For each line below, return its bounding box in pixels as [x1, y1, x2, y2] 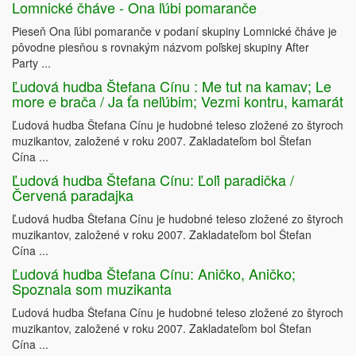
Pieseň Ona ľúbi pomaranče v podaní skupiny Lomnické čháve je [12, 23, 337, 40]
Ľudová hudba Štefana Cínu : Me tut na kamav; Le [12, 75, 331, 97]
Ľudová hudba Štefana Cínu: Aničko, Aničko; [12, 263, 296, 284]
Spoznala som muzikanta [12, 278, 172, 300]
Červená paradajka [12, 184, 133, 206]
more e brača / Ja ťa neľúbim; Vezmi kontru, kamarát [12, 91, 343, 112]
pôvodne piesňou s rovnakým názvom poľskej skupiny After [12, 39, 309, 56]
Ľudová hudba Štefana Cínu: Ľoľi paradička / [12, 169, 294, 191]
